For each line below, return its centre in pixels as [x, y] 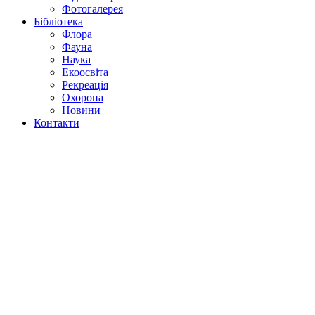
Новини [81, 110]
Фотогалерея [92, 9]
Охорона [83, 98]
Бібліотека [58, 22]
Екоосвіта [85, 72]
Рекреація [85, 85]
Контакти [57, 123]
